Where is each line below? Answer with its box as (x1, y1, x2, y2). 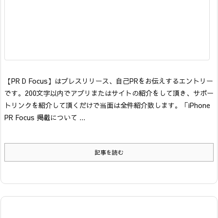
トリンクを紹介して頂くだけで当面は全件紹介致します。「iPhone (4, 100, 210, 110)
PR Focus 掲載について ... (4, 112, 85, 123)
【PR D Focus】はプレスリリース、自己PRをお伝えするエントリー (4, 76, 213, 86)
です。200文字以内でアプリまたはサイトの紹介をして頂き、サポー (4, 88, 214, 98)
